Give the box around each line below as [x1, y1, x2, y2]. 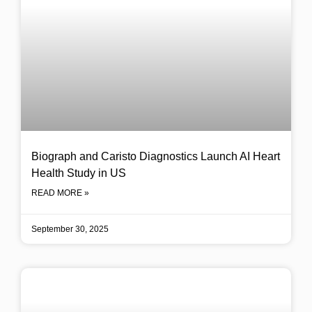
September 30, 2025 [31, 224, 109, 234]
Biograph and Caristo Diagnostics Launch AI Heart [31, 150, 280, 162]
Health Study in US [31, 167, 126, 179]
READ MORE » [31, 188, 89, 198]
